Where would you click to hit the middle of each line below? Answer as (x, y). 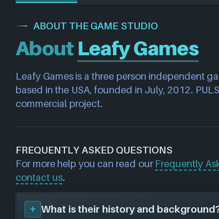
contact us (39, 177)
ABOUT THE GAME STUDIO (96, 26)
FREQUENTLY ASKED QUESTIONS (94, 150)
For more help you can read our (86, 164)
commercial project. (59, 104)
